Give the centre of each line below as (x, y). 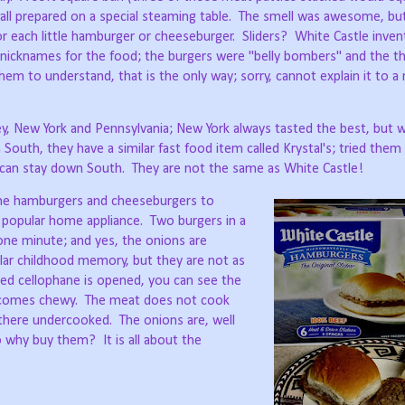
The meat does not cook (157, 301)
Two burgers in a (198, 222)
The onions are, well (177, 321)
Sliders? (265, 38)
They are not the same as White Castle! (248, 170)
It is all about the (152, 341)
